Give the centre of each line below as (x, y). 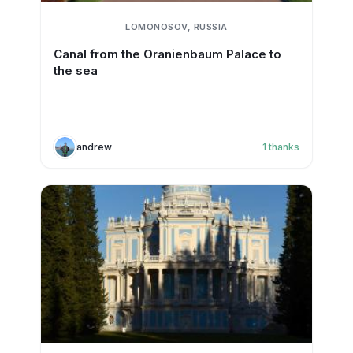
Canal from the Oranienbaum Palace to (167, 54)
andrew (94, 147)
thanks (284, 147)
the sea (75, 71)
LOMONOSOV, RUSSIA (176, 27)
